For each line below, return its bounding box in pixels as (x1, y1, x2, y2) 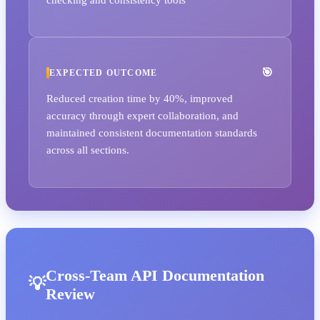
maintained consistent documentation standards (46, 126, 257, 139)
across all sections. (46, 144, 129, 156)
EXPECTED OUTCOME (49, 67, 158, 78)
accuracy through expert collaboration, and (46, 109, 239, 122)
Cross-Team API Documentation (46, 266, 264, 284)
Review (46, 284, 95, 303)
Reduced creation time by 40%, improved (46, 92, 233, 105)
